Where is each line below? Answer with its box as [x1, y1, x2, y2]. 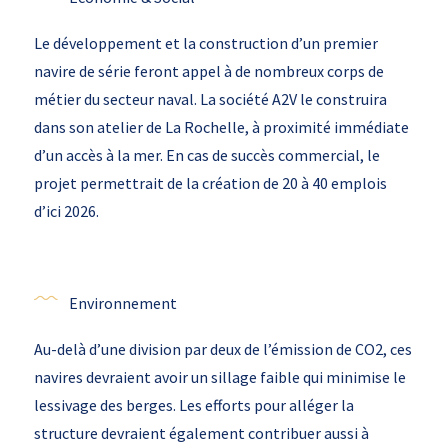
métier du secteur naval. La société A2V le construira [33, 89, 387, 109]
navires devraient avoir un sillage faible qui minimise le [33, 367, 406, 387]
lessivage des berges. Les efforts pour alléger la [33, 395, 354, 415]
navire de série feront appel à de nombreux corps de [33, 61, 384, 81]
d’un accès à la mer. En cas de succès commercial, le [33, 145, 380, 165]
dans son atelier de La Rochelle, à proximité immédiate [33, 117, 409, 137]
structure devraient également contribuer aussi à [33, 423, 369, 443]
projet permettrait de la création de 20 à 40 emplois [33, 173, 387, 193]
